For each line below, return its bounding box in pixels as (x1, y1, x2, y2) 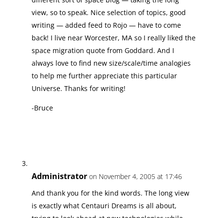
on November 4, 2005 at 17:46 (89, 172, 182, 181)
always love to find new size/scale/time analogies (31, 58, 191, 68)
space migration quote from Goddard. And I (31, 46, 174, 55)
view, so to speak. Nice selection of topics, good (31, 8, 186, 17)
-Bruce (31, 103, 53, 112)
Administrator (31, 171, 87, 182)
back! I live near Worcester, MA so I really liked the (31, 33, 196, 42)
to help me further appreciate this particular (31, 71, 177, 80)
